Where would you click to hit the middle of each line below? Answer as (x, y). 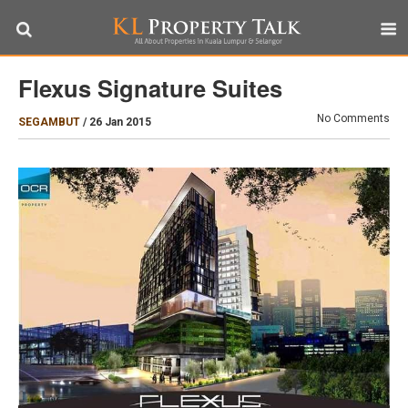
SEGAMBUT (49, 122)
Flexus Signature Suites (150, 88)
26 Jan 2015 (120, 122)
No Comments (353, 118)
